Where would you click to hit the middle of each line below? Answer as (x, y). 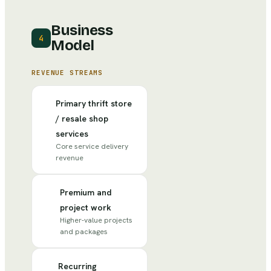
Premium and (86, 193)
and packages (84, 232)
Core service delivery (92, 147)
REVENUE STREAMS (67, 73)
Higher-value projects (96, 220)
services (72, 134)
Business (82, 31)
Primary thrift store (94, 104)
